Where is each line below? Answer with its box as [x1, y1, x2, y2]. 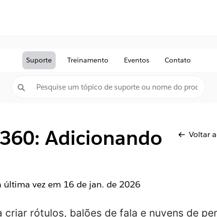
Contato [165, 56, 191, 64]
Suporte [26, 56, 52, 64]
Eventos [124, 56, 149, 64]
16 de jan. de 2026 [63, 179, 140, 190]
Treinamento [67, 56, 108, 64]
